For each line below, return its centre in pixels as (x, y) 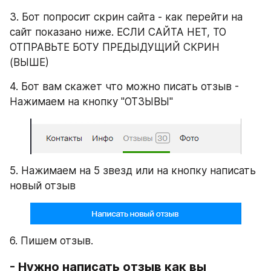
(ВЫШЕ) (29, 62)
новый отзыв (43, 185)
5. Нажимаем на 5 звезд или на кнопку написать (133, 170)
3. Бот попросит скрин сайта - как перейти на (126, 17)
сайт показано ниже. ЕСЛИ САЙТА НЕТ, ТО (118, 32)
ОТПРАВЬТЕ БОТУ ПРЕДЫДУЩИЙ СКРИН (115, 47)
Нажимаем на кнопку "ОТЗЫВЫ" (91, 101)
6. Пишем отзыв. (51, 240)
